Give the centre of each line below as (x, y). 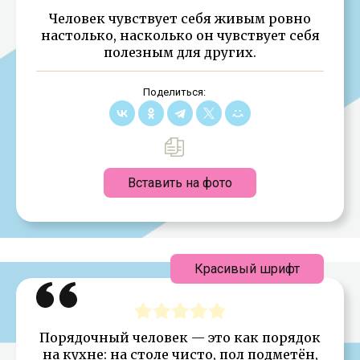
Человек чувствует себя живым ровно (180, 18)
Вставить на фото (180, 182)
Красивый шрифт (247, 268)
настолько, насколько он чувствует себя (180, 35)
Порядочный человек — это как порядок (180, 337)
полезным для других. (180, 52)
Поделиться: (174, 92)
